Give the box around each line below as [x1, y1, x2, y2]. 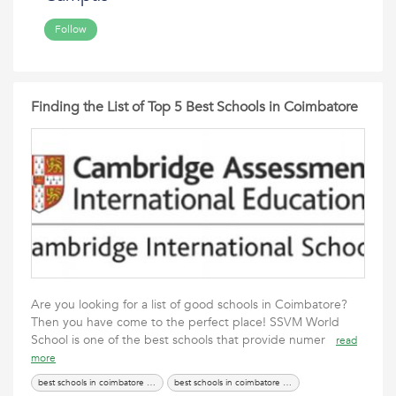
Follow [55, 22, 87, 36]
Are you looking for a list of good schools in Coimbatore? [31, 296, 347, 313]
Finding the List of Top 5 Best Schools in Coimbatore [31, 97, 358, 117]
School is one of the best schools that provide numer [31, 331, 336, 348]
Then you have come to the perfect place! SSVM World [31, 314, 339, 331]
